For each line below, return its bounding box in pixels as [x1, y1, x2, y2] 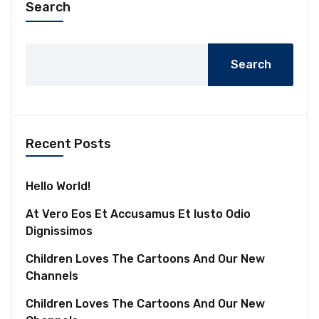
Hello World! [26, 179, 90, 194]
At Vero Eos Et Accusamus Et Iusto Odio [26, 207, 251, 221]
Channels [26, 269, 78, 283]
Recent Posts [26, 136, 111, 152]
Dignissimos [26, 224, 93, 239]
